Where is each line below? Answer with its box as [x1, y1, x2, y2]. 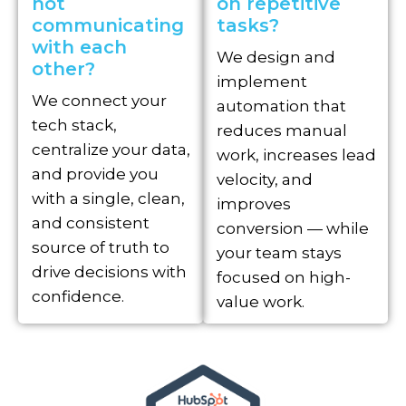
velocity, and [217, 170, 313, 189]
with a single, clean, [32, 189, 185, 208]
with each [32, 36, 127, 59]
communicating [32, 14, 184, 37]
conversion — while [217, 219, 369, 238]
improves [217, 195, 291, 214]
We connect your [32, 92, 167, 111]
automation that [217, 97, 346, 116]
